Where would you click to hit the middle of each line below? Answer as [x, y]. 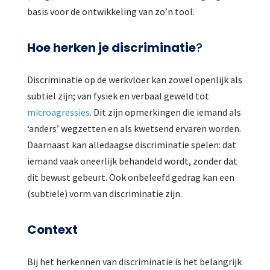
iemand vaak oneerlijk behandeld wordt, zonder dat [132, 161]
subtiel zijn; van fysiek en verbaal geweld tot [118, 96]
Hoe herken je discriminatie [111, 47]
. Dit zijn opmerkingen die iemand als [165, 112]
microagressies [58, 112]
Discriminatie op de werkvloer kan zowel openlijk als [134, 79]
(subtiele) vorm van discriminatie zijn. [104, 193]
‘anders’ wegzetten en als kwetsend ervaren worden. [134, 128]
